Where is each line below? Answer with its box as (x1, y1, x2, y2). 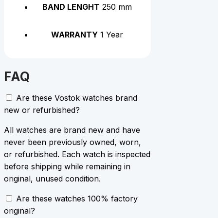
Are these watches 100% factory (16, 193, 138, 203)
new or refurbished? (4, 105, 80, 115)
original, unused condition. (4, 173, 101, 183)
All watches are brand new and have (4, 125, 140, 135)
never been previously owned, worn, (4, 137, 141, 147)
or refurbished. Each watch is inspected (4, 149, 150, 159)
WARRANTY (51, 30, 98, 40)
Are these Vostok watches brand (16, 92, 137, 103)
